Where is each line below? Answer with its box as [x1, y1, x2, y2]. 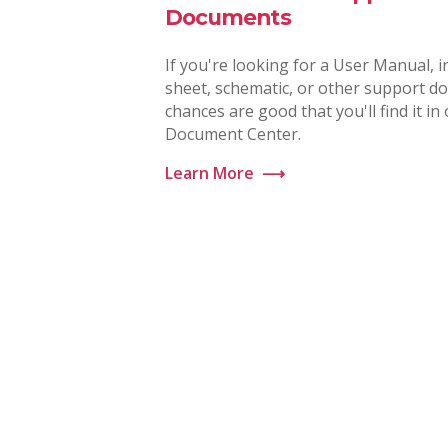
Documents [165, 4, 291, 31]
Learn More [165, 162, 254, 185]
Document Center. [165, 123, 301, 146]
